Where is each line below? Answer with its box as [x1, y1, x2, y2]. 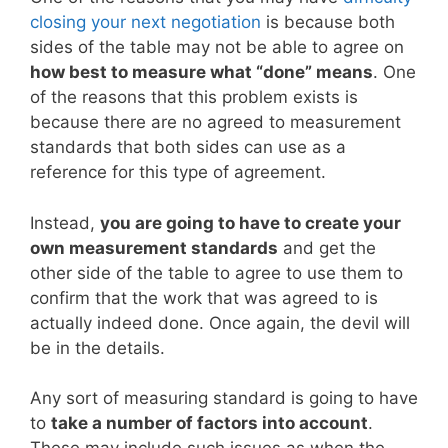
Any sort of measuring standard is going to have [30, 388, 418, 409]
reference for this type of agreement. [30, 162, 326, 183]
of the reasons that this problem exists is [30, 87, 358, 108]
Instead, [30, 212, 100, 233]
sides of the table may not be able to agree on [30, 37, 404, 58]
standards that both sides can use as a [30, 137, 346, 158]
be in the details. [30, 337, 165, 358]
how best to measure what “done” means [30, 62, 373, 83]
